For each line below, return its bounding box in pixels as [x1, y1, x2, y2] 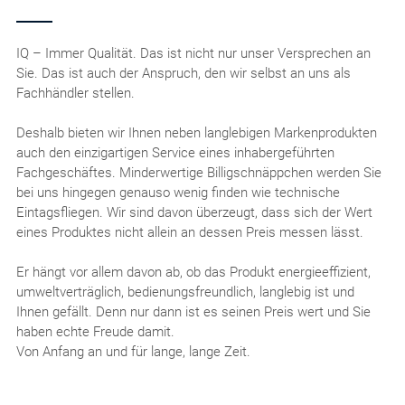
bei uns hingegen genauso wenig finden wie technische [15, 184, 340, 201]
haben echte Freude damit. [15, 323, 174, 340]
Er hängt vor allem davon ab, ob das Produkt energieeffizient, [15, 263, 371, 280]
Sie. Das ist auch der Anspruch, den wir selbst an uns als [15, 64, 351, 81]
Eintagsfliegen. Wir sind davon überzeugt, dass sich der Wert [15, 203, 372, 221]
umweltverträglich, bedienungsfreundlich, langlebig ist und [15, 283, 354, 300]
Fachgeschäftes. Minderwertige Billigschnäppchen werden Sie [15, 164, 381, 181]
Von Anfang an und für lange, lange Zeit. [15, 343, 250, 360]
